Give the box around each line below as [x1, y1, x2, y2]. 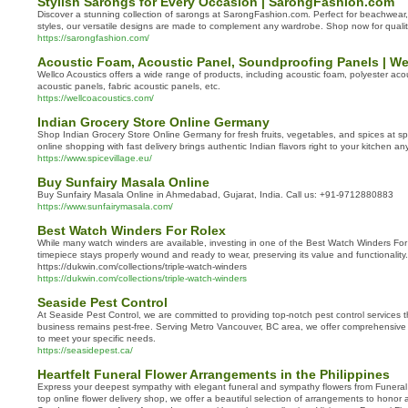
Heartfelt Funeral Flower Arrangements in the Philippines [37, 367, 390, 382]
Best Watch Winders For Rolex [37, 223, 226, 238]
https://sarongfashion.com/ [37, 33, 149, 43]
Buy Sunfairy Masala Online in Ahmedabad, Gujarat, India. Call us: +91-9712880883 [37, 189, 393, 199]
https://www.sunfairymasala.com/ [37, 201, 173, 211]
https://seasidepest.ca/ [37, 345, 133, 355]
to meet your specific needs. [37, 333, 156, 343]
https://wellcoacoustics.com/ [37, 93, 154, 103]
